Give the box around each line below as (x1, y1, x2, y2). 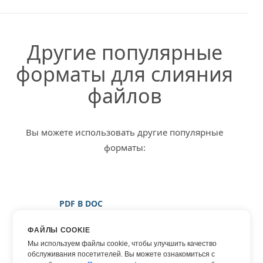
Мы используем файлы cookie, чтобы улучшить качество (28, 240, 217, 248)
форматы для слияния (16, 60, 233, 87)
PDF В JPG (59, 234, 99, 245)
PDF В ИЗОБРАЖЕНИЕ (59, 215, 150, 227)
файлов (87, 82, 162, 109)
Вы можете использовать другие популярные (26, 126, 223, 138)
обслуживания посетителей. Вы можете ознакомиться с (28, 250, 215, 258)
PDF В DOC (59, 197, 103, 209)
